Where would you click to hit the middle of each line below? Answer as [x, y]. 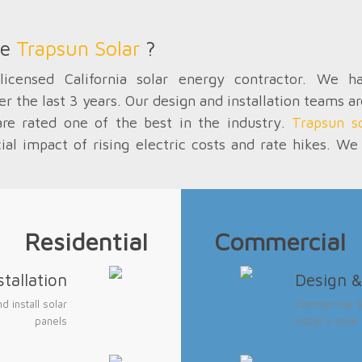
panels [51, 321]
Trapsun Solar [78, 48]
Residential [86, 242]
